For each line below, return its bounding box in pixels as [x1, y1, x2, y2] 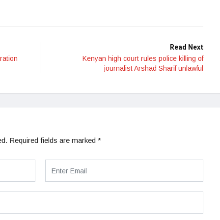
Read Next [170, 42, 203, 53]
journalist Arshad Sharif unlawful [104, 64, 203, 73]
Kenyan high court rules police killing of [82, 55, 203, 63]
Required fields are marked [9, 136, 98, 145]
